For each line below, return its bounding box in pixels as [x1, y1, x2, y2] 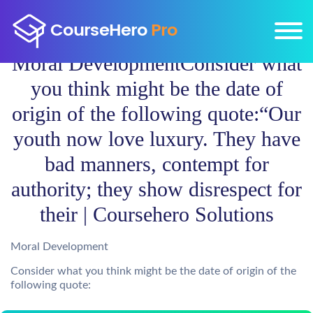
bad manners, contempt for [44, 152, 269, 175]
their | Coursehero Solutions [39, 203, 274, 226]
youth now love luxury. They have [13, 127, 300, 150]
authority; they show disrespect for [11, 177, 302, 201]
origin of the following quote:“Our [12, 102, 301, 125]
